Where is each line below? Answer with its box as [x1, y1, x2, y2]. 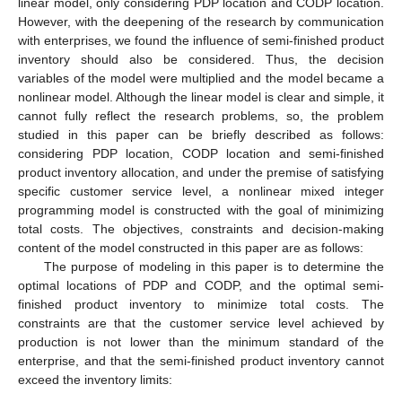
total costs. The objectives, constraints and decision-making [18, 222, 384, 237]
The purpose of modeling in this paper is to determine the [43, 259, 384, 275]
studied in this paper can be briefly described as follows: [18, 127, 384, 143]
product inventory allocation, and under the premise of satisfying [18, 165, 384, 180]
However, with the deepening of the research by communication [18, 14, 384, 30]
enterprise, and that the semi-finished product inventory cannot [18, 354, 384, 369]
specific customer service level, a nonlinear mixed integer [18, 184, 384, 199]
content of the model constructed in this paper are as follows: [18, 240, 363, 256]
